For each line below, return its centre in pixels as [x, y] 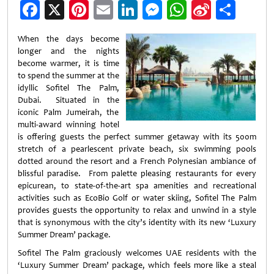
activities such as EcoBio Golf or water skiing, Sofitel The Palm [137, 198]
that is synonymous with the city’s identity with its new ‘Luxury [137, 222]
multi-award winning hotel [68, 124]
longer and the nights [68, 51]
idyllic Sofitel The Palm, [68, 88]
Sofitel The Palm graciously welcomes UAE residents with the [137, 253]
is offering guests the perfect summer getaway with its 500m [137, 137]
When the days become [68, 39]
